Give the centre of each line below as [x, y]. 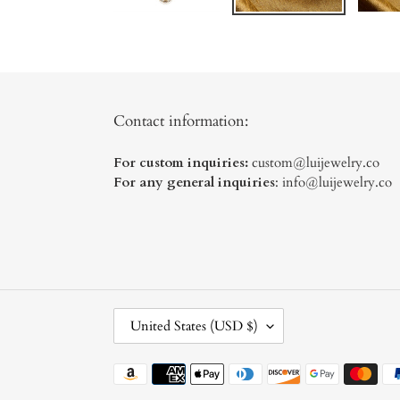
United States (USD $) [194, 325]
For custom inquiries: [183, 162]
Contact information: [181, 121]
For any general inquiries [194, 182]
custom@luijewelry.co [316, 162]
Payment [138, 371]
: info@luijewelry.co [333, 182]
